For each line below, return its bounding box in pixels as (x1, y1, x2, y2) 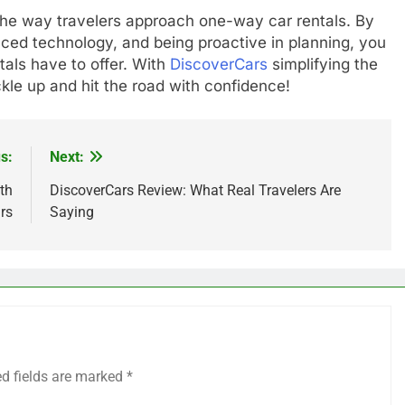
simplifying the (268, 54, 378, 73)
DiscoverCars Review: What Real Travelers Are (49, 182, 341, 200)
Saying (49, 203, 94, 221)
